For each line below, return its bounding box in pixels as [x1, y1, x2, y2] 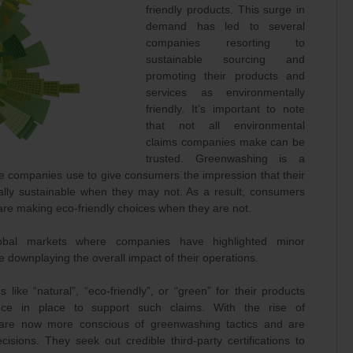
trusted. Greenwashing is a [146, 152, 305, 165]
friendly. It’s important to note [146, 102, 305, 115]
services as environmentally [146, 86, 305, 98]
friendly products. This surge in [146, 3, 305, 16]
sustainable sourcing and [146, 53, 305, 65]
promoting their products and [146, 69, 305, 82]
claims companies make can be [146, 136, 305, 148]
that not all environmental [146, 119, 305, 132]
